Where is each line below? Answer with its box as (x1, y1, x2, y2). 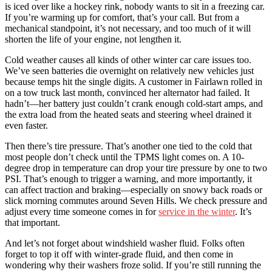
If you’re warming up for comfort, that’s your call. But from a (5, 12, 239, 22)
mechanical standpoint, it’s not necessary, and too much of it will (5, 22, 251, 33)
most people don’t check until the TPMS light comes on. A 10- (5, 151, 244, 162)
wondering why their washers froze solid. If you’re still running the (5, 259, 261, 270)
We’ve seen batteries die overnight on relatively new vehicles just (5, 65, 254, 76)
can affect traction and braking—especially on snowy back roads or (5, 184, 262, 195)
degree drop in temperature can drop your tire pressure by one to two (5, 162, 267, 173)
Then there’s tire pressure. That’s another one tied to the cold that (5, 140, 252, 151)
